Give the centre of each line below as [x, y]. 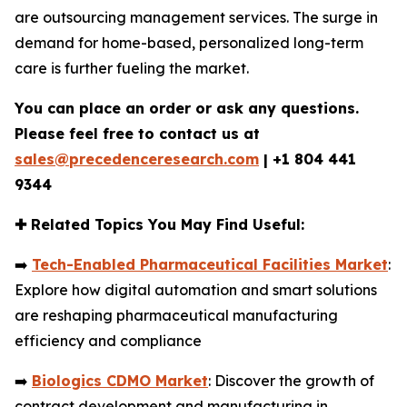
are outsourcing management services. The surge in [196, 18]
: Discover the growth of [291, 381]
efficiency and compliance [108, 341]
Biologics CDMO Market [120, 381]
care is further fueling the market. [132, 69]
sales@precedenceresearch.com [137, 159]
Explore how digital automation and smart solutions [196, 290]
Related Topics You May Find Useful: [165, 225]
